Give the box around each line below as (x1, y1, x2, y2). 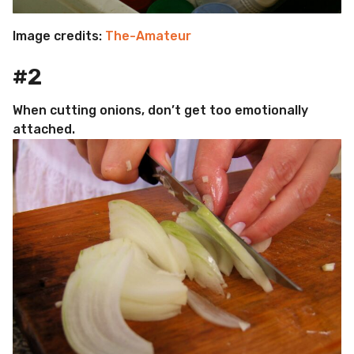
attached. (13, 122, 75, 137)
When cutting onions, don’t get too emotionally (13, 103, 308, 119)
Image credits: (13, 28, 105, 43)
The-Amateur (105, 28, 191, 43)
